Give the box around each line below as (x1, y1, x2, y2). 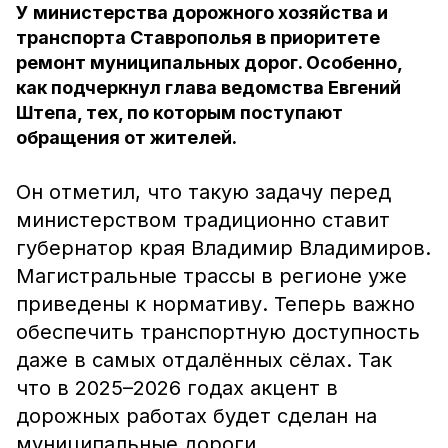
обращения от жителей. (16, 127, 237, 148)
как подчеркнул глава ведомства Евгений (16, 77, 401, 98)
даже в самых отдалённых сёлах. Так (16, 348, 392, 372)
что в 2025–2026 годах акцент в (16, 376, 338, 400)
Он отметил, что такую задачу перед (16, 180, 391, 204)
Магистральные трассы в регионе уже (16, 264, 407, 288)
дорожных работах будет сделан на (16, 404, 377, 428)
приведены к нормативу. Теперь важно (16, 292, 415, 316)
